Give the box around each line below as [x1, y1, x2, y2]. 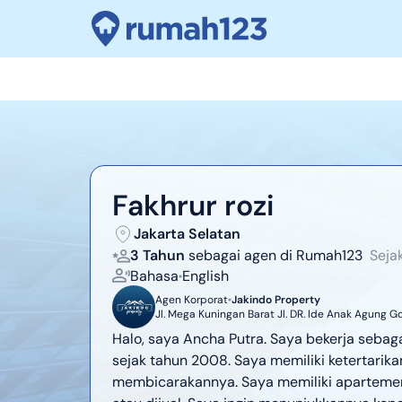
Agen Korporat [155, 293, 228, 307]
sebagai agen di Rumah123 [188, 246, 363, 265]
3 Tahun [130, 246, 185, 265]
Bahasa [130, 267, 179, 285]
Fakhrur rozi [112, 187, 274, 224]
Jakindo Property [232, 293, 320, 307]
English [182, 267, 229, 285]
